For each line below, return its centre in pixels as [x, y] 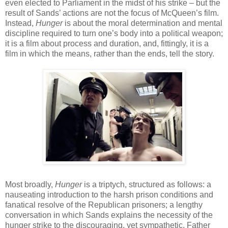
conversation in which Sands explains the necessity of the [109, 215]
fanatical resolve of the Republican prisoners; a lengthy [104, 205]
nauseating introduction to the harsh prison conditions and [109, 195]
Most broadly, [30, 185]
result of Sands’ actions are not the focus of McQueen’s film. [112, 13]
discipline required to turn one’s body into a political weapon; [114, 34]
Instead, [20, 23]
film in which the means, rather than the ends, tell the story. [110, 54]
